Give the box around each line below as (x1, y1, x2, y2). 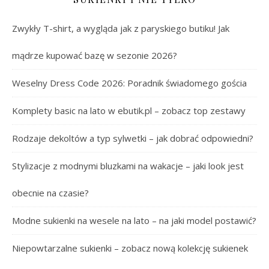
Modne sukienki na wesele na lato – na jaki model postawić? (12, 214, 256, 227)
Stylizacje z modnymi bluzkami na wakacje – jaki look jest (12, 160, 244, 172)
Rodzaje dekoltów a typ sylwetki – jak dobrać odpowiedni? (12, 132, 253, 145)
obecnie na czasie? (12, 187, 89, 199)
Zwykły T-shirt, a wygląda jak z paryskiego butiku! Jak (12, 22, 229, 35)
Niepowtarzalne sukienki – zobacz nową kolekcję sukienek (12, 242, 248, 255)
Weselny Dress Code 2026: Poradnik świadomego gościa (12, 77, 247, 89)
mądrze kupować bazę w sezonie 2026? (12, 49, 177, 62)
